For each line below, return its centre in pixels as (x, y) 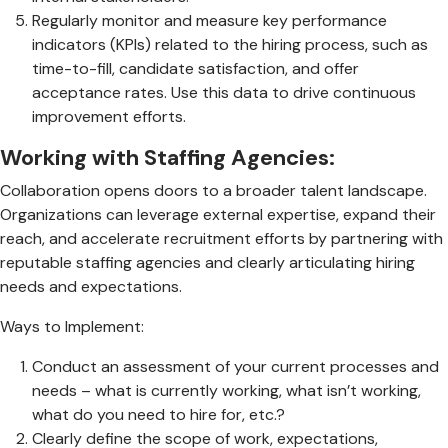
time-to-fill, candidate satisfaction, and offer (195, 68)
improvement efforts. (109, 116)
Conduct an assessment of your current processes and (235, 366)
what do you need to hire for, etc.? (158, 414)
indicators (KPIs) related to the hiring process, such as (230, 44)
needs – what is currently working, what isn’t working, (226, 390)
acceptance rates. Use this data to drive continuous (224, 92)
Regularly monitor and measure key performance (209, 20)
